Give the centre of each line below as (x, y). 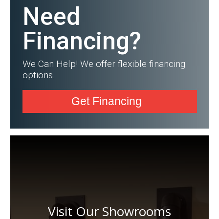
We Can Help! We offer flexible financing (104, 64)
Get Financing (106, 101)
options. (38, 75)
